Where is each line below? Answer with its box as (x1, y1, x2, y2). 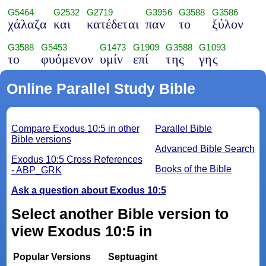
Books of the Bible (155, 164, 232, 175)
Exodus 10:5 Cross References (11, 154, 142, 165)
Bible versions (11, 134, 71, 145)
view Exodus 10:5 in (11, 223, 152, 240)
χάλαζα (7, 17, 47, 32)
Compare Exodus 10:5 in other (11, 123, 140, 134)
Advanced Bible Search (155, 144, 255, 154)
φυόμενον (40, 52, 93, 67)
